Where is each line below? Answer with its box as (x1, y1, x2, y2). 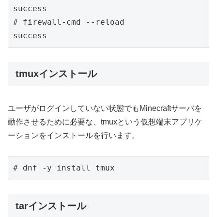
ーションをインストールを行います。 (8, 131, 139, 139)
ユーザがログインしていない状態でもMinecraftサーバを (8, 104, 202, 112)
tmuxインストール (15, 68, 97, 79)
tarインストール (15, 201, 86, 212)
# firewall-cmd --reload (13, 17, 124, 27)
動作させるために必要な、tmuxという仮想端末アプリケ (8, 117, 202, 126)
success (13, 4, 47, 14)
